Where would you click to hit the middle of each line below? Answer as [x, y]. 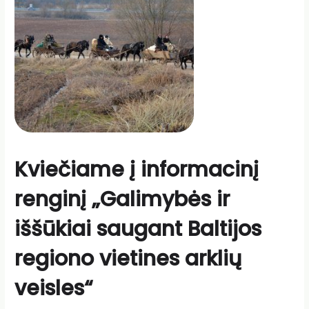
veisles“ [54, 288]
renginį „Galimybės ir [122, 199]
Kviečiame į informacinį [137, 169]
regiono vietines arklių [128, 258]
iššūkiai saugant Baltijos [138, 229]
